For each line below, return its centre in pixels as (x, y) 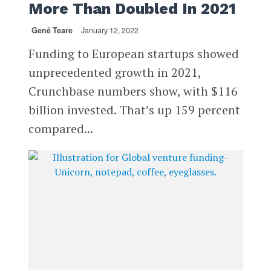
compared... (60, 128)
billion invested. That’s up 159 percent (134, 109)
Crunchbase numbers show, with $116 (133, 91)
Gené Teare (52, 30)
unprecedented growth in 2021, (114, 72)
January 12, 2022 (109, 30)
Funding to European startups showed (133, 53)
